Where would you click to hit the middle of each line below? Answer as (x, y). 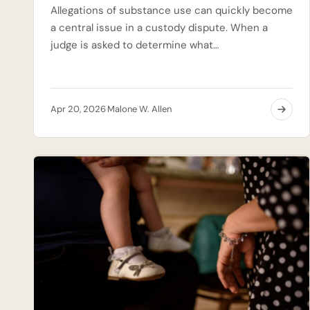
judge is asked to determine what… (135, 45)
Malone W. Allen (139, 109)
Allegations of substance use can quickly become (172, 10)
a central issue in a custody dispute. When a (159, 27)
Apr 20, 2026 (78, 109)
